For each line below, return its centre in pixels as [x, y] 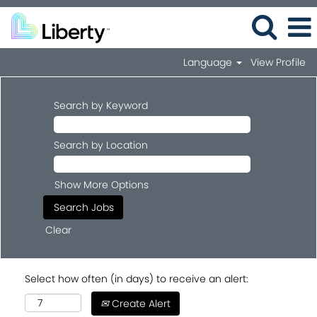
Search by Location [101, 145]
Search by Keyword [101, 105]
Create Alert [140, 304]
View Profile [278, 62]
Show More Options [102, 185]
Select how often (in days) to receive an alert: [137, 279]
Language [209, 62]
